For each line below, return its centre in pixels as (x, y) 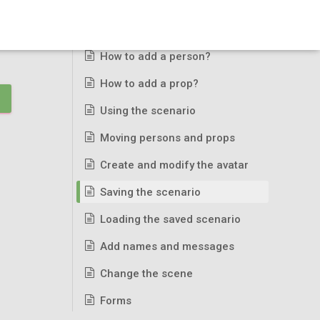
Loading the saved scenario (170, 219)
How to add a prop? (149, 84)
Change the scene (146, 274)
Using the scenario (148, 111)
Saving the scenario (150, 192)
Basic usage (115, 33)
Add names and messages (167, 246)
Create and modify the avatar (174, 165)
